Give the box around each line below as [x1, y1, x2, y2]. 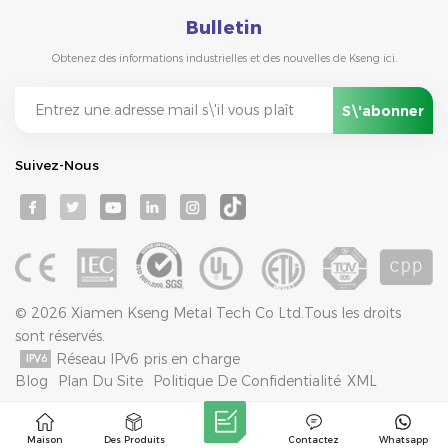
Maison [26, 433, 63, 445]
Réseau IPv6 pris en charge [56, 349, 240, 368]
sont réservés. [15, 326, 105, 345]
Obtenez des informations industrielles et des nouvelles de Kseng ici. [51, 52, 397, 66]
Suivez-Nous [15, 156, 99, 173]
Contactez [288, 433, 340, 445]
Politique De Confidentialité [153, 371, 341, 390]
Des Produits [103, 433, 165, 445]
